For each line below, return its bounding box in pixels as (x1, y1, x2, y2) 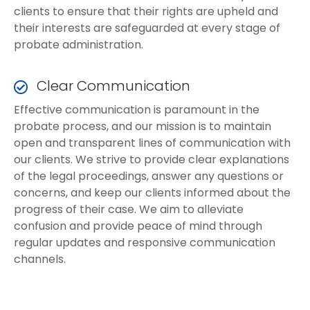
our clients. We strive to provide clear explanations (14, 151, 289, 167)
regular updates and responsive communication (14, 234, 275, 250)
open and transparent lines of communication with (14, 134, 291, 151)
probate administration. (14, 36, 143, 53)
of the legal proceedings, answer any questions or (14, 167, 284, 184)
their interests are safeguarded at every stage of (14, 19, 280, 36)
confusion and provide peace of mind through (14, 217, 262, 234)
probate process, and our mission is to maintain (14, 118, 271, 134)
